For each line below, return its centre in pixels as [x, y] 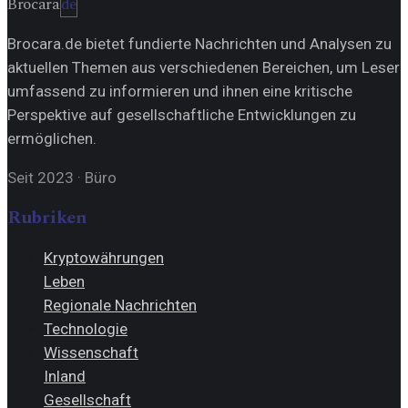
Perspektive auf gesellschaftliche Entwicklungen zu [182, 114]
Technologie [86, 328]
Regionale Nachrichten [120, 305]
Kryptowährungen [104, 257]
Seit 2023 [41, 177]
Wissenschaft [91, 352]
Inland [65, 376]
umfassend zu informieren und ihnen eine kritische [180, 91]
